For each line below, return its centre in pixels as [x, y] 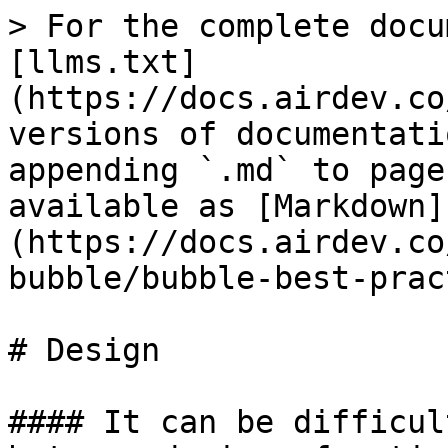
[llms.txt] [103, 62]
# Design [84, 350]
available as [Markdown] [226, 206]
